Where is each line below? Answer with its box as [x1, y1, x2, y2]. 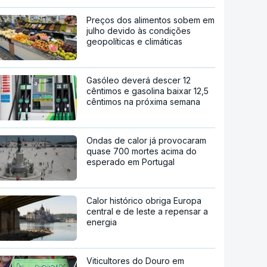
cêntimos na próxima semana [86, 96, 201, 107]
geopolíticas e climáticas [86, 36, 183, 46]
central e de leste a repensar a [86, 206, 209, 216]
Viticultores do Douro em [86, 255, 185, 266]
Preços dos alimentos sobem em [86, 14, 215, 25]
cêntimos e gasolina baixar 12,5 [86, 85, 209, 96]
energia [86, 216, 117, 227]
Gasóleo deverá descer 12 [86, 74, 191, 85]
